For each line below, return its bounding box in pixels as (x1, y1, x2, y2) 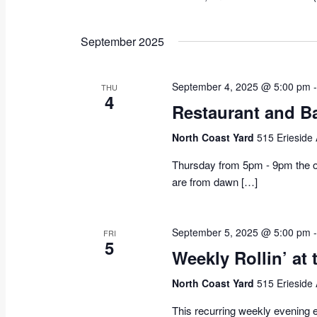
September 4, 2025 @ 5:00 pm (172, 79, 311, 94)
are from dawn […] (172, 174, 258, 190)
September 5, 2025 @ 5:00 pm (172, 225, 311, 240)
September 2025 (81, 33, 164, 50)
